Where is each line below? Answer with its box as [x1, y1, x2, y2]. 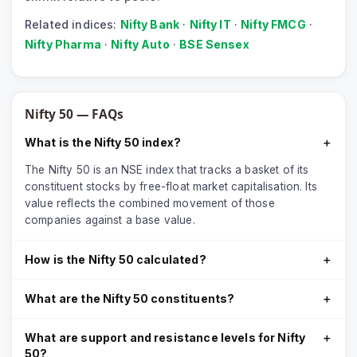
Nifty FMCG [241, 18, 306, 32]
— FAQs [73, 105, 124, 124]
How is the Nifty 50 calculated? [25, 253, 206, 267]
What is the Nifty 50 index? [25, 135, 182, 150]
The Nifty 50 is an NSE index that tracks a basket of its [25, 163, 309, 177]
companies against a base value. [25, 214, 195, 227]
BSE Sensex [179, 37, 249, 52]
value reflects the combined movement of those [25, 197, 275, 210]
